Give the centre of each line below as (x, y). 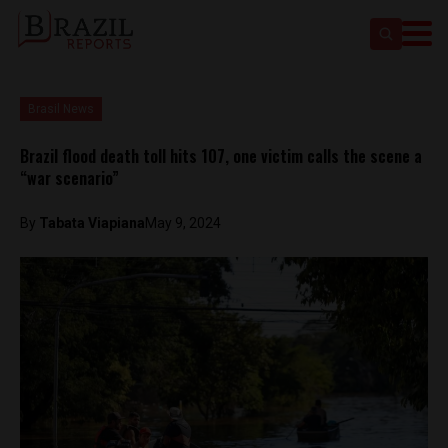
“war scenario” (69, 178)
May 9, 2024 (183, 223)
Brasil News (61, 109)
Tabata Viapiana (92, 223)
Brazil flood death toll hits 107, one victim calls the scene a (221, 156)
